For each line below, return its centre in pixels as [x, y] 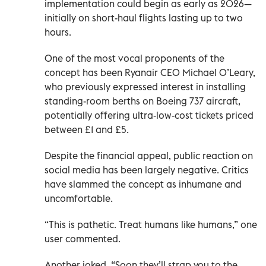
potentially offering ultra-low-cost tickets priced [149, 115]
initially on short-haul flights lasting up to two [144, 18]
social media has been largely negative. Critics [147, 170]
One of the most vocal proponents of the [134, 58]
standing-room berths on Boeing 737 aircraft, [142, 101]
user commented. [83, 239]
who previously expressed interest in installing [145, 87]
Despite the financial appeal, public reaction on [149, 156]
